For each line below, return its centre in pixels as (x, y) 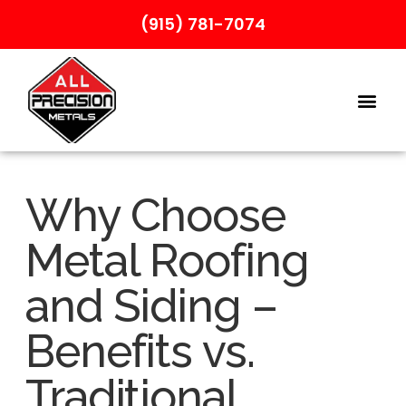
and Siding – (151, 306)
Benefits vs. (140, 352)
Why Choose (155, 216)
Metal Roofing (167, 261)
